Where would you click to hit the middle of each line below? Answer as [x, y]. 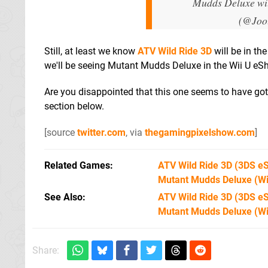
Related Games [77, 165]
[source [61, 132]
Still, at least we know [91, 51]
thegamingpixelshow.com [200, 132]
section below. [74, 106]
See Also [63, 197]
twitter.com [101, 132]
